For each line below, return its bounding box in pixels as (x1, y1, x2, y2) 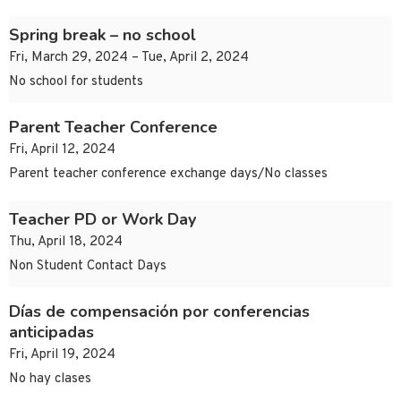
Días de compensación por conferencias (9, 301, 310, 323)
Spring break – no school (9, 24, 196, 47)
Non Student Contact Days (9, 258, 166, 276)
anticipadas (9, 321, 94, 344)
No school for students (9, 73, 143, 91)
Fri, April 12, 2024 (9, 141, 115, 159)
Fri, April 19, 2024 (9, 346, 115, 364)
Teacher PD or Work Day (9, 209, 196, 231)
